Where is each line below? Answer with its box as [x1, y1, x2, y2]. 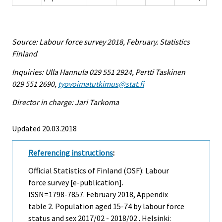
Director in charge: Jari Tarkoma [12, 97, 119, 107]
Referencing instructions [28, 147, 113, 158]
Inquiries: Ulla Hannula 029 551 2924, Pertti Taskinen [12, 66, 185, 77]
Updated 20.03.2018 [12, 123, 77, 133]
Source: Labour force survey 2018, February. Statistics [12, 37, 190, 47]
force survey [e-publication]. [28, 177, 123, 188]
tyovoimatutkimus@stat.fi [58, 78, 144, 89]
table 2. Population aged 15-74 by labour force [28, 201, 184, 212]
